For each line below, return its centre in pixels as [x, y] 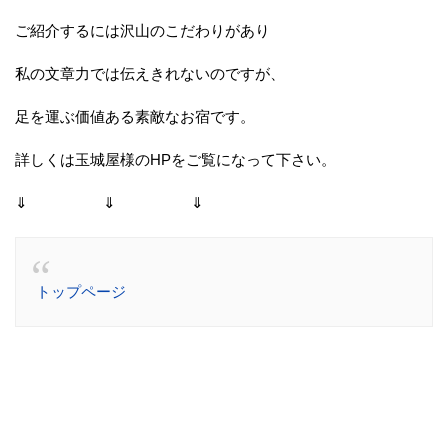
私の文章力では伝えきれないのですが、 [150, 74]
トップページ [81, 292]
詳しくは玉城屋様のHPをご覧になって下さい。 [175, 160]
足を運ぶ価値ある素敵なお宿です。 [135, 117]
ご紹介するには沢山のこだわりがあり [142, 31]
